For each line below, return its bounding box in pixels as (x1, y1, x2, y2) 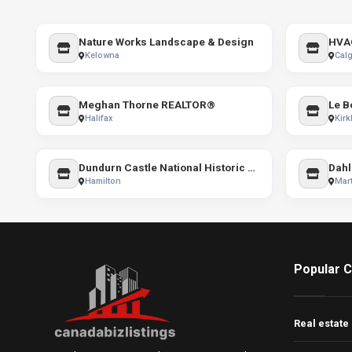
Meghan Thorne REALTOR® (79, 98, 215, 111)
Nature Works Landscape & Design (79, 35, 254, 48)
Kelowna (85, 50, 119, 60)
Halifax (85, 113, 113, 123)
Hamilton (85, 176, 121, 186)
